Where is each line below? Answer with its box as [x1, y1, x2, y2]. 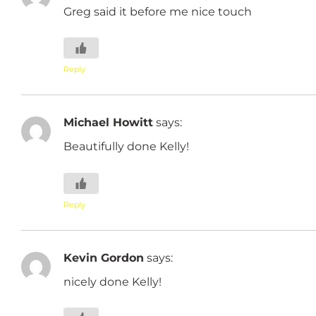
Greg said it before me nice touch [63, 4, 252, 18]
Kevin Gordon [63, 250, 144, 265]
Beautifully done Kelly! [63, 139, 189, 154]
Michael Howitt [63, 114, 153, 129]
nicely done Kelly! [63, 274, 162, 289]
